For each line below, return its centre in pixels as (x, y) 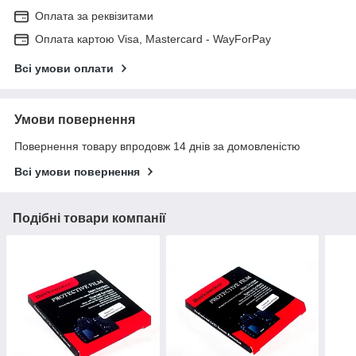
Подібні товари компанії (89, 219)
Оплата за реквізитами (94, 16)
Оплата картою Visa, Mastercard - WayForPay (153, 39)
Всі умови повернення (77, 172)
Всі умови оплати (64, 69)
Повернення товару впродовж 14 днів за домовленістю (157, 147)
